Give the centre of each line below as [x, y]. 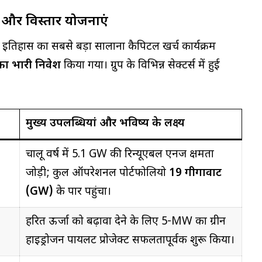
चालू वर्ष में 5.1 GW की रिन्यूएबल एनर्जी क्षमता [120, 154]
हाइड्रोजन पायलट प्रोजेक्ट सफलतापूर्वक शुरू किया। [130, 240]
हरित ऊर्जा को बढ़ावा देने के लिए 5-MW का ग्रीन [125, 222]
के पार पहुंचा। [82, 192]
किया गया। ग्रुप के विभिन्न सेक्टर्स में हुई [140, 65]
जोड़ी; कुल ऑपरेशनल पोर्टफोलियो [97, 173]
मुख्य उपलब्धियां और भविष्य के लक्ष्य [105, 123]
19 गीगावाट [195, 173]
